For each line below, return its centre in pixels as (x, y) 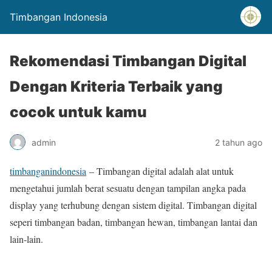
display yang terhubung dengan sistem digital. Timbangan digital (133, 205)
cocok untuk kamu (78, 112)
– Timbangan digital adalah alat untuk (160, 171)
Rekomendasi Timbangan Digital (128, 61)
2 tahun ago (239, 142)
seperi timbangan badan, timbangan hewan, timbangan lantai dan (134, 222)
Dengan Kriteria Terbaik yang (116, 87)
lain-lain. (26, 239)
